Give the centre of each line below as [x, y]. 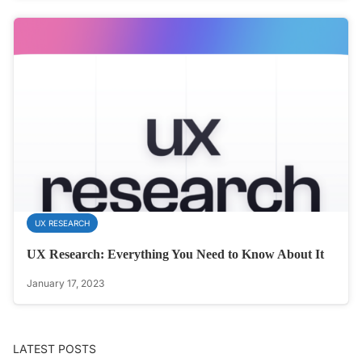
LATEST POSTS [55, 349]
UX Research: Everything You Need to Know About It [175, 255]
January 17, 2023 [65, 284]
